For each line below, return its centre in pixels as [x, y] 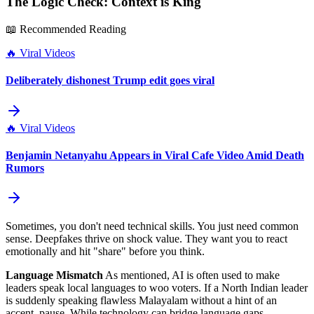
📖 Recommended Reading [66, 29]
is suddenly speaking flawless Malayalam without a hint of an [141, 301]
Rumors [25, 168]
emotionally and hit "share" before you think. [105, 252]
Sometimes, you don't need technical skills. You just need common [152, 226]
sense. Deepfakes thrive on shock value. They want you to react [146, 239]
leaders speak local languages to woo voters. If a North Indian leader [157, 288]
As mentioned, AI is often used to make [191, 275]
